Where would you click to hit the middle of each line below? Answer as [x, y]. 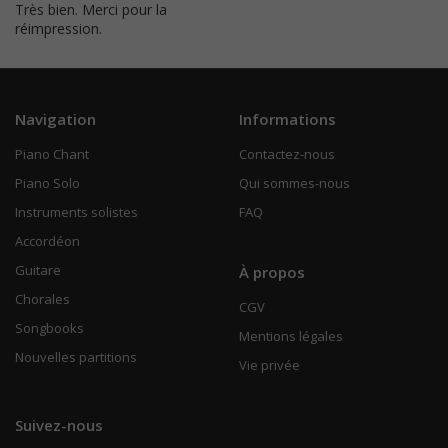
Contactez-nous [287, 154]
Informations [287, 119]
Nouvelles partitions [76, 357]
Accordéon [47, 241]
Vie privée [269, 365]
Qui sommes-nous [294, 183]
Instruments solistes [76, 212]
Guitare [38, 270]
